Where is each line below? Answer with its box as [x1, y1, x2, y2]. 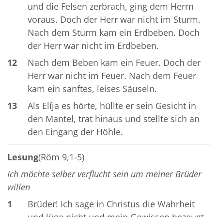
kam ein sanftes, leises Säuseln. [27, 83, 157, 95]
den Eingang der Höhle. [27, 126, 123, 138]
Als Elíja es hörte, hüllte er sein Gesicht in [27, 100, 196, 112]
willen [7, 181, 30, 193]
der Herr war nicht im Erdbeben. [27, 40, 159, 52]
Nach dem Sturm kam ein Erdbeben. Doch [27, 27, 200, 39]
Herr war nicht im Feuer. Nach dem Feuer [27, 70, 196, 82]
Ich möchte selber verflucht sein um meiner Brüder [7, 168, 201, 180]
